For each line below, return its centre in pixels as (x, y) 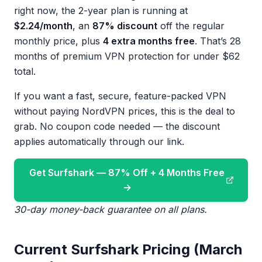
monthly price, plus (58, 41)
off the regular (191, 26)
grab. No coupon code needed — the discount (117, 126)
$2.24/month (43, 26)
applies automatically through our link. (99, 142)
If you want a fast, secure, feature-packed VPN (120, 96)
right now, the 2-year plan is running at (101, 11)
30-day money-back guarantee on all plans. (111, 209)
